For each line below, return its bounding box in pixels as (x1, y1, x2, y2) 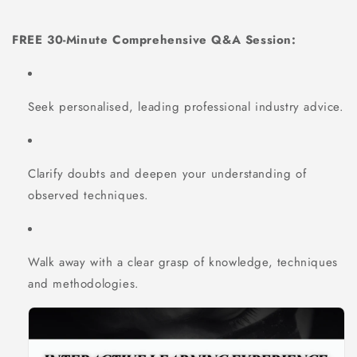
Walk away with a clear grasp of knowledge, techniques (28, 253, 338, 271)
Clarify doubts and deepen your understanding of (28, 164, 307, 182)
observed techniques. (28, 186, 149, 204)
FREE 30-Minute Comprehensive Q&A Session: (12, 30, 296, 49)
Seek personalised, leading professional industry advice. (28, 97, 344, 116)
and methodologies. (28, 274, 139, 292)
